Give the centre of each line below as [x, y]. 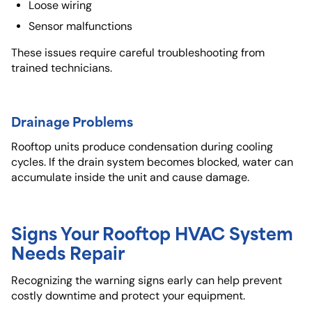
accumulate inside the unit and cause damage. [130, 177]
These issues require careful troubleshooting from [138, 52]
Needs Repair [68, 251]
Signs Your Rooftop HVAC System [152, 232]
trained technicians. [62, 68]
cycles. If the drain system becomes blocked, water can [152, 162]
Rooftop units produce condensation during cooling [142, 146]
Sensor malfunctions [80, 26]
